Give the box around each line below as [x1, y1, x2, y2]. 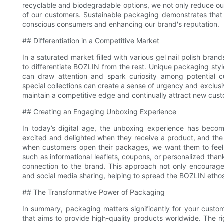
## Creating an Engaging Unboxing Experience [22, 107, 176, 116]
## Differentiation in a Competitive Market [22, 36, 159, 45]
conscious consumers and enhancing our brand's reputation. [22, 20, 219, 29]
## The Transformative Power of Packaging [22, 188, 165, 197]
